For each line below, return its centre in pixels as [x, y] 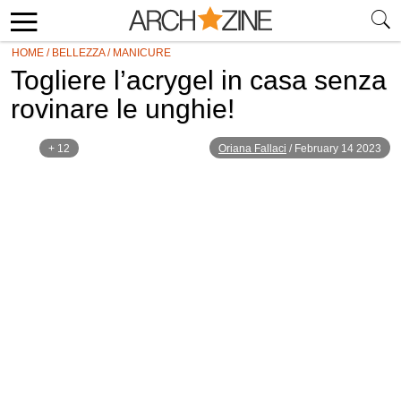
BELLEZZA [78, 53]
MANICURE [142, 53]
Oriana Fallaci [252, 149]
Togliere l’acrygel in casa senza [199, 80]
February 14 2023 [338, 149]
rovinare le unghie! [123, 109]
